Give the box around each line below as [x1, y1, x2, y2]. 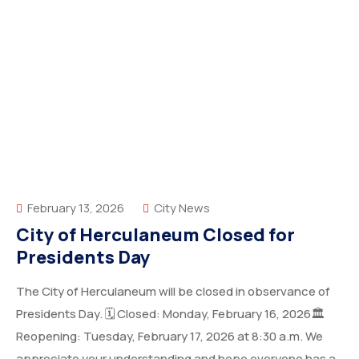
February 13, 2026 [25, 200, 124, 216]
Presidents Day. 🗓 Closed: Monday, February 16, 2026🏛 [16, 305, 325, 322]
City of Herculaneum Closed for [16, 223, 295, 247]
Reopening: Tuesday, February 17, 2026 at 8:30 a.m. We [16, 328, 323, 345]
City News [154, 200, 210, 216]
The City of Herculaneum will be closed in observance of [16, 283, 330, 300]
